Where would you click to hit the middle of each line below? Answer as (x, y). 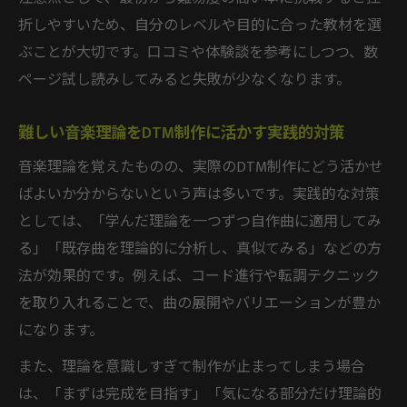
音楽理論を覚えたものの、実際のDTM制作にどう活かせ (201, 167)
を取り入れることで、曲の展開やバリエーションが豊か (199, 303)
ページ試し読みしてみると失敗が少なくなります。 (184, 80)
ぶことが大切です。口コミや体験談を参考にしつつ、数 (198, 53)
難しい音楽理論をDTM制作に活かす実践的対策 (181, 133)
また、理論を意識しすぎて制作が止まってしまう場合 (192, 367)
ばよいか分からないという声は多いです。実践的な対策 (199, 194)
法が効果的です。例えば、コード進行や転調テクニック (199, 276)
